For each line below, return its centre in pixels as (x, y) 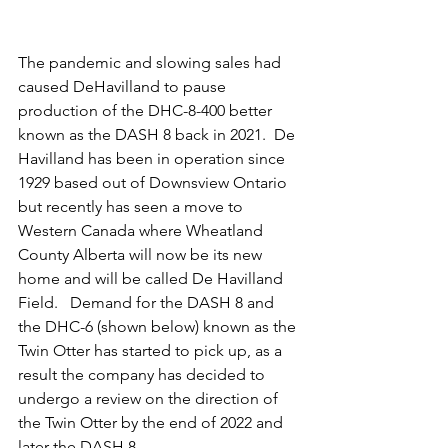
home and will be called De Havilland (152, 278)
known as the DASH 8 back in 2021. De (158, 134)
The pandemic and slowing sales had (151, 62)
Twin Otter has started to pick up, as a (152, 350)
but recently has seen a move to (132, 206)
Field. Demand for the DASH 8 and (148, 302)
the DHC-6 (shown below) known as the (159, 326)
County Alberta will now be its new (142, 254)
